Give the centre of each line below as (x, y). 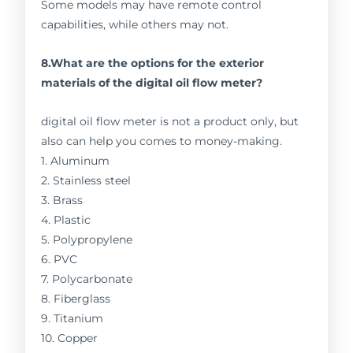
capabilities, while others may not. (135, 24)
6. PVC (59, 259)
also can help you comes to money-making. (162, 141)
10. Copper (70, 338)
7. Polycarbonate (87, 279)
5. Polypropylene (87, 239)
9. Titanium (72, 318)
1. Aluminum (76, 160)
